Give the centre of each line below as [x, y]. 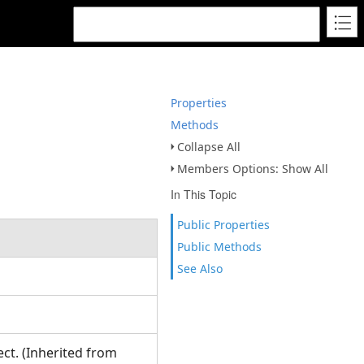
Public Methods [219, 247]
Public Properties [223, 225]
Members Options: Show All [253, 169]
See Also [200, 269]
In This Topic [204, 194]
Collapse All [209, 147]
